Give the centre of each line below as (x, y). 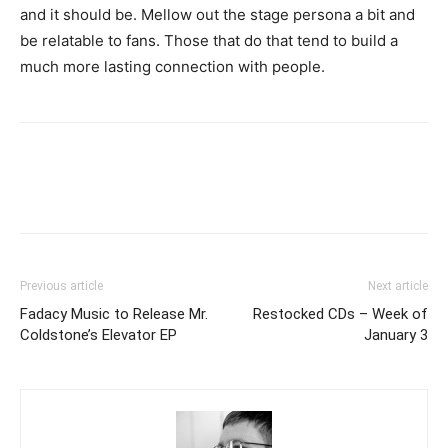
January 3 (396, 335)
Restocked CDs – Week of (340, 314)
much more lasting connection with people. (172, 66)
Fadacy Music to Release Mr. (114, 314)
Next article (398, 286)
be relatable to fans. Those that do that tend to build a (209, 40)
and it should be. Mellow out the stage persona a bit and (217, 14)
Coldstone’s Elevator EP (98, 335)
